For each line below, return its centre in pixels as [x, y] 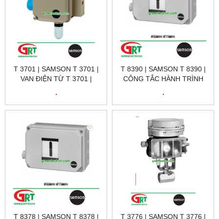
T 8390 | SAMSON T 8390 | [163, 69]
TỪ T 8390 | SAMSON [163, 89]
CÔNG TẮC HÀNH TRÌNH [163, 79]
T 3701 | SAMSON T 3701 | [56, 69]
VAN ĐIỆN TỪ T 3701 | [56, 79]
